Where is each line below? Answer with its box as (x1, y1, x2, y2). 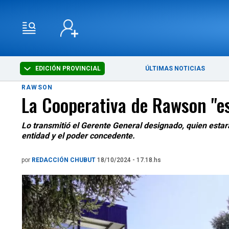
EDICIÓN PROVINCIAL (34, 65, 101, 72)
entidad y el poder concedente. (21, 131, 135, 141)
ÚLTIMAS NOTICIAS (145, 65, 205, 72)
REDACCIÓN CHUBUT (32, 156, 97, 164)
